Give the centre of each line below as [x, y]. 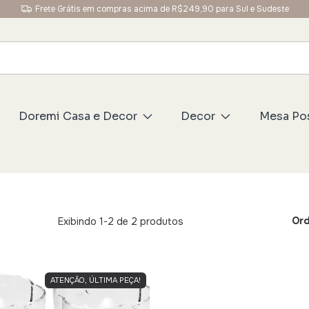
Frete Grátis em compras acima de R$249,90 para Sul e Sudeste [162, 9]
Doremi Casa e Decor [78, 116]
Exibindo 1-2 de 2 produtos [121, 221]
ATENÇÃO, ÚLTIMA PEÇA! [95, 280]
